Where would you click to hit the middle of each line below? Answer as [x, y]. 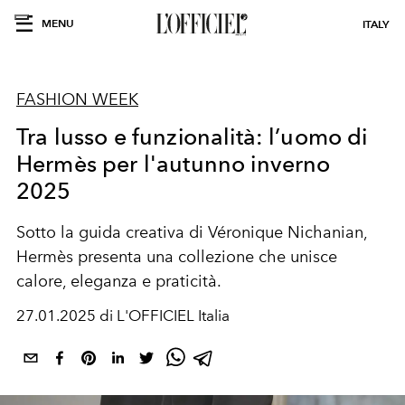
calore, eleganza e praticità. [119, 281]
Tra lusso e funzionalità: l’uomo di [192, 137]
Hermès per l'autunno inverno [174, 164]
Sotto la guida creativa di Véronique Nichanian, [192, 232]
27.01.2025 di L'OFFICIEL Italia [123, 316]
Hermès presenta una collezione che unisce [177, 257]
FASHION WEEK [77, 99]
